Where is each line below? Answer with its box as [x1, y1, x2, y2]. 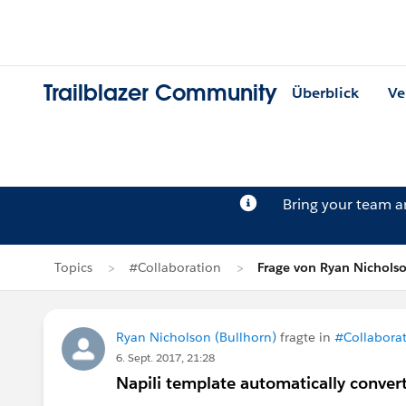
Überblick [292, 83, 359, 103]
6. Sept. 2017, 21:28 [116, 350, 215, 365]
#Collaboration [129, 259, 221, 275]
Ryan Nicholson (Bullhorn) [116, 329, 276, 345]
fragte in [276, 329, 334, 345]
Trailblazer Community [43, 79, 277, 108]
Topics [54, 259, 92, 275]
